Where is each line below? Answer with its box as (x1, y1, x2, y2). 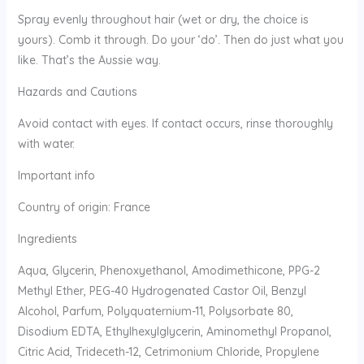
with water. (17, 136, 75, 151)
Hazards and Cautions (17, 84, 137, 99)
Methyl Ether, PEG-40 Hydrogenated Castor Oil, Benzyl (17, 283, 306, 298)
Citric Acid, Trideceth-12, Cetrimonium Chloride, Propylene (17, 344, 319, 359)
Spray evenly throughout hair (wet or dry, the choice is (17, 11, 309, 27)
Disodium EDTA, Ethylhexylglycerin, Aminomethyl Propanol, (17, 323, 331, 339)
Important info (17, 167, 95, 183)
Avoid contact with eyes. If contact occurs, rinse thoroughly (17, 115, 333, 131)
